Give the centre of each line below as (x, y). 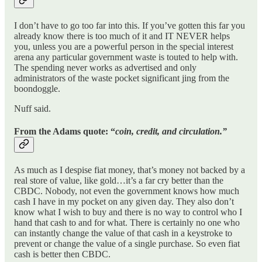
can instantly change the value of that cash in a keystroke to (123, 233)
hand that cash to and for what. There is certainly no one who (127, 223)
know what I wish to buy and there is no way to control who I (128, 212)
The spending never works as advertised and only (105, 67)
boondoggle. (37, 88)
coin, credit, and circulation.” (171, 132)
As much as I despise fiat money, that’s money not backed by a (130, 170)
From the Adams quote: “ (65, 132)
